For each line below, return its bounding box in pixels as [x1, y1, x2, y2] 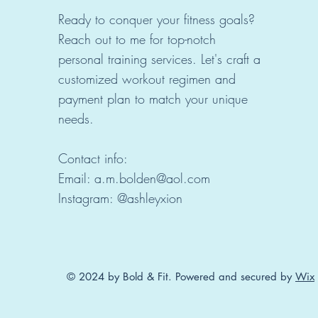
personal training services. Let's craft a [57, 50, 261, 67]
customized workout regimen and [57, 70, 236, 87]
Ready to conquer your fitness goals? [57, 11, 255, 28]
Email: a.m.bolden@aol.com [57, 170, 210, 187]
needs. [57, 110, 94, 127]
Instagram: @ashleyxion [57, 190, 182, 207]
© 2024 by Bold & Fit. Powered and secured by [66, 270, 295, 283]
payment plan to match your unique [57, 90, 248, 107]
